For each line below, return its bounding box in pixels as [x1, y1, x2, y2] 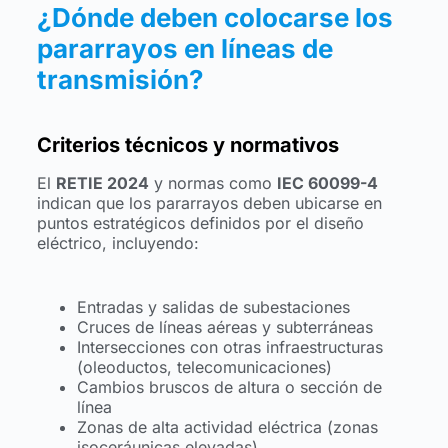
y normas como [148, 172, 277, 193]
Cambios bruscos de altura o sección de [76, 376, 382, 397]
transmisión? [36, 63, 204, 95]
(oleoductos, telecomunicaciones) [76, 356, 332, 377]
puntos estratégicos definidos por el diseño [36, 212, 364, 233]
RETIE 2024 [55, 172, 149, 193]
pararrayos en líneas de [36, 32, 333, 64]
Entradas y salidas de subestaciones [76, 296, 350, 317]
